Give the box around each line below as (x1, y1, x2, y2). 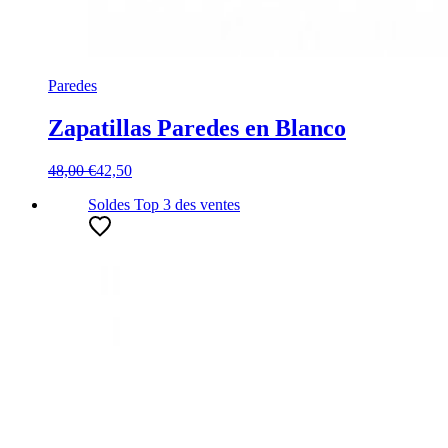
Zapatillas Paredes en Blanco (48, 114, 346, 141)
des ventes (171, 195, 240, 213)
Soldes (88, 195, 130, 213)
